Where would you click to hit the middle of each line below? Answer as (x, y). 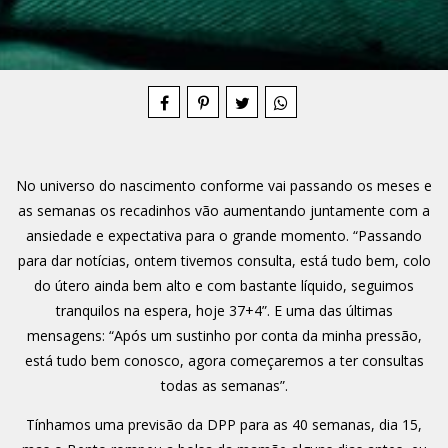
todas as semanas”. (224, 385)
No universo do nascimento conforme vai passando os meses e (224, 185)
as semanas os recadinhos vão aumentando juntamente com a (224, 210)
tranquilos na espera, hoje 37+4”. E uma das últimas (224, 310)
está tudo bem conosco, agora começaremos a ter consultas (224, 360)
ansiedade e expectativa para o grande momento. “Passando (224, 235)
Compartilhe (224, 54)
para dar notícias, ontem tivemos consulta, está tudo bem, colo (224, 260)
